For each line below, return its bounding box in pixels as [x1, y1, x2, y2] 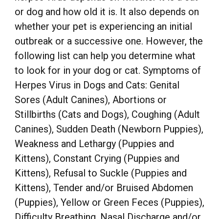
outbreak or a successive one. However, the [15, 35, 203, 47]
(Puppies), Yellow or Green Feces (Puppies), [15, 197, 204, 209]
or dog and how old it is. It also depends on [15, 6, 199, 18]
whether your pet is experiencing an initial [15, 21, 192, 33]
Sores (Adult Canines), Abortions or [15, 94, 167, 106]
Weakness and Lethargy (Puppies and [15, 138, 174, 150]
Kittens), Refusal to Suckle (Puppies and [15, 167, 187, 179]
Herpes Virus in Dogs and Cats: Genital [15, 79, 179, 91]
